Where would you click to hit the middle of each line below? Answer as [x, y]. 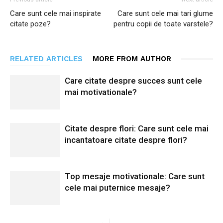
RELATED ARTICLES [46, 59]
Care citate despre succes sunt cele [133, 81]
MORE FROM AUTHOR [132, 59]
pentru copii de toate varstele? [163, 24]
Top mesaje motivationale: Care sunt [135, 176]
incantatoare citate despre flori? [126, 140]
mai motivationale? [101, 92]
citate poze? [30, 24]
